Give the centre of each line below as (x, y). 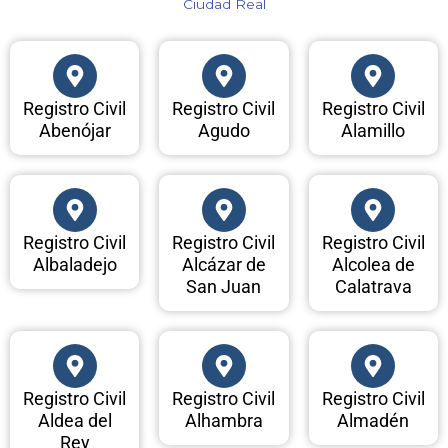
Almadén (373, 421)
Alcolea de (373, 265)
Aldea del (74, 421)
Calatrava (373, 287)
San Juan (224, 287)
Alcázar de (223, 265)
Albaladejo (74, 265)
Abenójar (74, 131)
